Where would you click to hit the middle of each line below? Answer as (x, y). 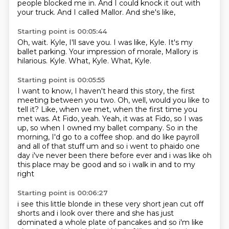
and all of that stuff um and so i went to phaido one (108, 146)
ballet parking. (43, 52)
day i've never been (53, 155)
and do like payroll (167, 137)
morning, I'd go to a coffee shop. (76, 137)
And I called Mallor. (91, 12)
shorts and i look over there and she (82, 213)
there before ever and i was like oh (150, 155)
